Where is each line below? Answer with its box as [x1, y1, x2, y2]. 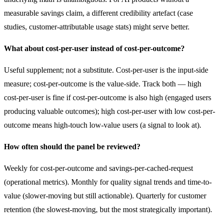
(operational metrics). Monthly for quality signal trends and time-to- [4, 177, 212, 186]
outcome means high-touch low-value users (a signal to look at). [4, 120, 201, 129]
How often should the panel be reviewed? [4, 142, 140, 151]
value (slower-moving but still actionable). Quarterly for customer [4, 191, 206, 200]
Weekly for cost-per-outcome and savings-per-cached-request [4, 164, 193, 172]
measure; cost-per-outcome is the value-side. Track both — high [4, 79, 201, 88]
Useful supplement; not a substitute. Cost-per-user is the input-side [4, 65, 208, 74]
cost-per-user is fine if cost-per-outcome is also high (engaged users [4, 93, 211, 102]
